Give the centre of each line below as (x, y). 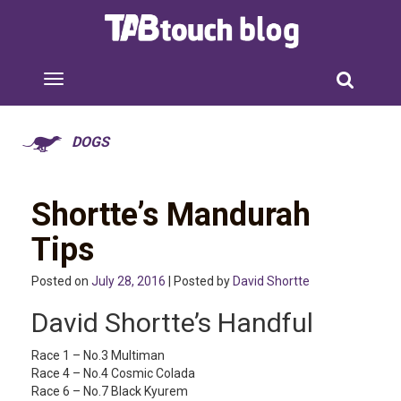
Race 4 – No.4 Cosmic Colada (113, 373)
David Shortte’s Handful (172, 323)
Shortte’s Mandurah (171, 215)
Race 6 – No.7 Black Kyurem (110, 391)
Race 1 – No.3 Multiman (98, 355)
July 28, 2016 (128, 281)
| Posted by (199, 281)
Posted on (61, 281)
